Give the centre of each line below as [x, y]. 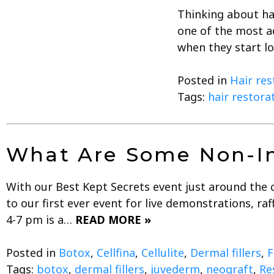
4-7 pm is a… [41, 219]
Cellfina [116, 252]
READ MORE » [113, 219]
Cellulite [163, 252]
